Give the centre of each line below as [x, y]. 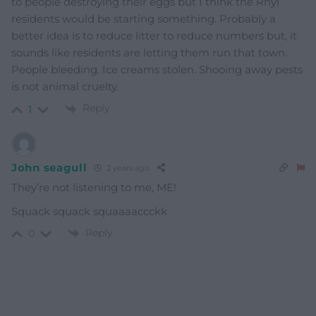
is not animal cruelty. [65, 87]
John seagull [49, 168]
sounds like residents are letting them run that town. [149, 53]
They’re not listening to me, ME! [94, 187]
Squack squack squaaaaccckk [89, 211]
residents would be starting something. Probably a [144, 19]
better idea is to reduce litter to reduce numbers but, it [154, 36]
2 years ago [127, 168]
